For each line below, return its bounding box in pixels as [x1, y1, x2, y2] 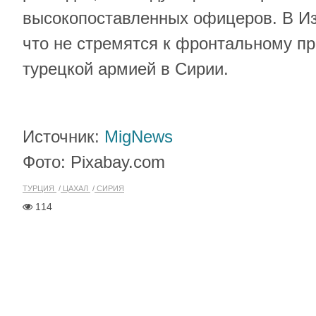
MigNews [104, 127, 173, 146]
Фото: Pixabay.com [23, 152, 165, 171]
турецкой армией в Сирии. [23, 59, 229, 78]
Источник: [23, 127, 104, 146]
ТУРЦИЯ [23, 184, 56, 193]
